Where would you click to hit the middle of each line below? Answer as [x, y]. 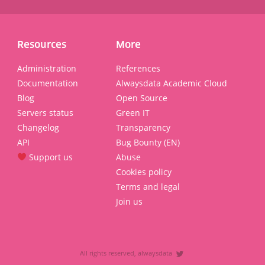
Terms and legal [148, 187]
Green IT [133, 113]
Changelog [38, 127]
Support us [49, 157]
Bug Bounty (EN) [148, 142]
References [138, 68]
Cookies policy [144, 172]
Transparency [143, 127]
